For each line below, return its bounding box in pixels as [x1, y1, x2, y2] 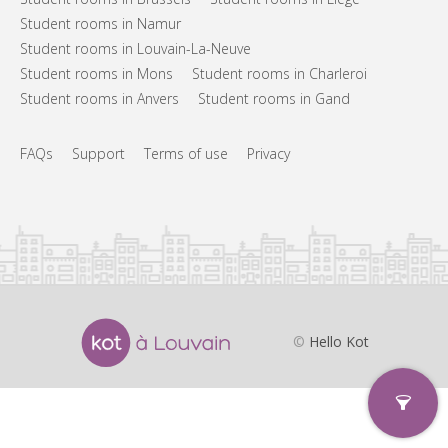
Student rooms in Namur [20, 13, 181, 33]
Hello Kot [308, 331, 369, 351]
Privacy [247, 143, 290, 163]
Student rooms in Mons [20, 63, 173, 83]
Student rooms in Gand [198, 88, 350, 108]
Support [72, 143, 125, 163]
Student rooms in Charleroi [192, 63, 367, 83]
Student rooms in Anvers [20, 88, 179, 108]
